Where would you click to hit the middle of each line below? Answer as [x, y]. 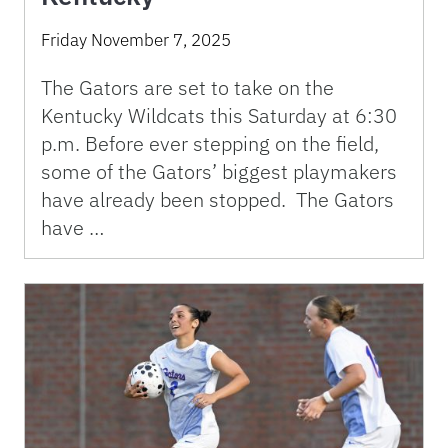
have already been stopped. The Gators [217, 200]
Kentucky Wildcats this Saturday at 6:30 [219, 116]
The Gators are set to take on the [187, 88]
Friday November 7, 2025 [136, 40]
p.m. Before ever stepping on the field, [210, 144]
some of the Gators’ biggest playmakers [219, 172]
